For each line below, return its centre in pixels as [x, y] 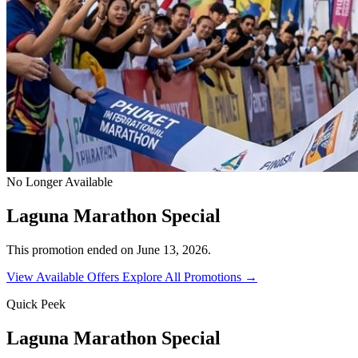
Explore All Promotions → [190, 276]
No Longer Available [60, 182]
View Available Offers [64, 276]
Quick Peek [36, 304]
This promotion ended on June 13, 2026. [109, 249]
